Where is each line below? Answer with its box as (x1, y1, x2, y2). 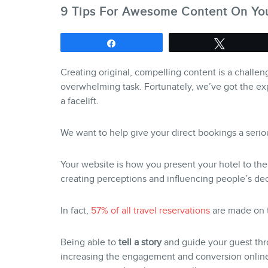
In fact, (60, 205, 91, 216)
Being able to (60, 236, 118, 248)
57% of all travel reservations (90, 205, 210, 216)
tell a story (118, 236, 164, 248)
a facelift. (60, 96, 99, 107)
